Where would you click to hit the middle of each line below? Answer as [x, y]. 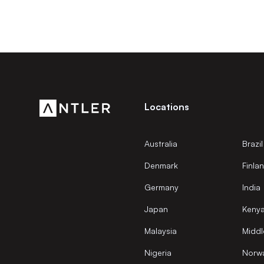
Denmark [161, 166]
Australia [161, 144]
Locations [166, 107]
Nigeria [158, 253]
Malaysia [160, 231]
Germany [161, 187]
